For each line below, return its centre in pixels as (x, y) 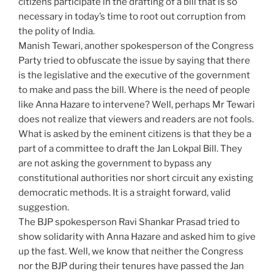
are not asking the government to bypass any (115, 163)
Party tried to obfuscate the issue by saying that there (134, 60)
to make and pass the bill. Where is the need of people (134, 90)
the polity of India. (57, 31)
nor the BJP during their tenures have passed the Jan (131, 266)
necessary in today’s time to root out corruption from (132, 16)
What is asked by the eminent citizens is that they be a (135, 134)
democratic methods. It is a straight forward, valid (124, 192)
